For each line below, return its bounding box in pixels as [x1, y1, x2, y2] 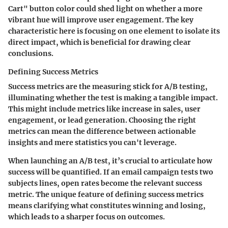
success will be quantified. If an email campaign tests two [8, 167, 213, 177]
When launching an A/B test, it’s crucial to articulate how [8, 156, 212, 165]
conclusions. [8, 48, 53, 58]
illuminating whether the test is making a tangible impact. [8, 93, 218, 102]
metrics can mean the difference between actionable [8, 126, 196, 136]
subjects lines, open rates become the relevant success [8, 178, 202, 188]
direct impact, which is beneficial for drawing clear [8, 37, 191, 47]
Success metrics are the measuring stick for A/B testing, [8, 81, 208, 91]
